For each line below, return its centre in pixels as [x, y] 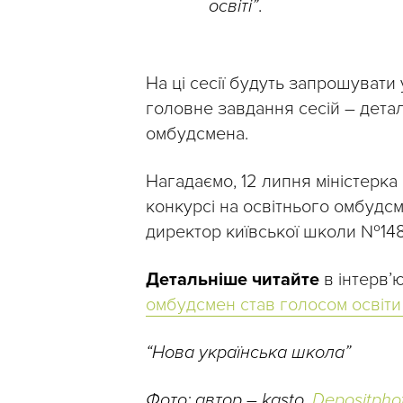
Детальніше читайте [233, 280]
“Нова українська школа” [248, 353]
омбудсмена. [197, 134]
